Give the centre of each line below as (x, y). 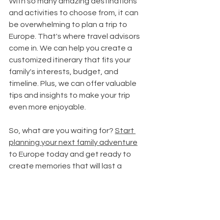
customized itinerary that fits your (70, 60)
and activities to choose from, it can (74, 13)
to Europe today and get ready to (71, 154)
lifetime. (23, 178)
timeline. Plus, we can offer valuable (73, 83)
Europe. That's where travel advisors (75, 36)
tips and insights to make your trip (70, 95)
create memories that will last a (66, 166)
